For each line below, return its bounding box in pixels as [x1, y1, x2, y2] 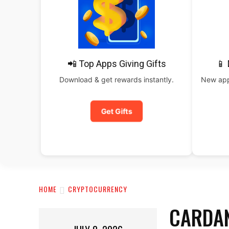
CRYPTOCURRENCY [68, 184, 127, 195]
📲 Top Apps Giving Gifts [67, 58, 166, 69]
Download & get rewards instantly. [59, 75, 174, 84]
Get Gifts [100, 106, 133, 116]
